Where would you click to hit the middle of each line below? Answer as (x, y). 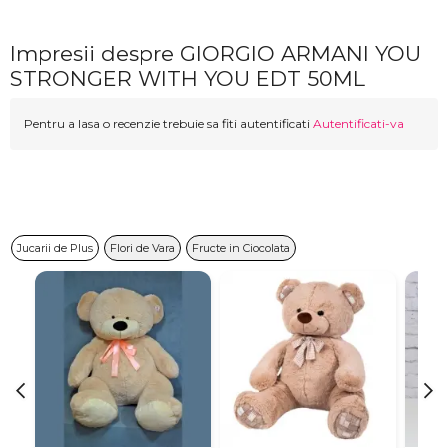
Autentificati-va (358, 124)
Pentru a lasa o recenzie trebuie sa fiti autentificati (168, 124)
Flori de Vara (142, 248)
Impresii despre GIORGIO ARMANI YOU (215, 54)
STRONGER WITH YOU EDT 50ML (187, 79)
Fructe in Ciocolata (241, 248)
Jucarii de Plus (55, 248)
